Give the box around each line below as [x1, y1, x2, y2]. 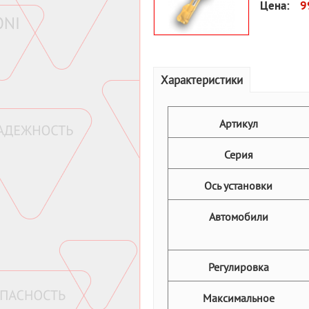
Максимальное [202, 290, 275, 305]
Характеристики [161, 72, 243, 88]
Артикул [219, 116, 258, 130]
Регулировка [208, 259, 269, 274]
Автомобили [208, 209, 268, 223]
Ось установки [204, 178, 272, 192]
